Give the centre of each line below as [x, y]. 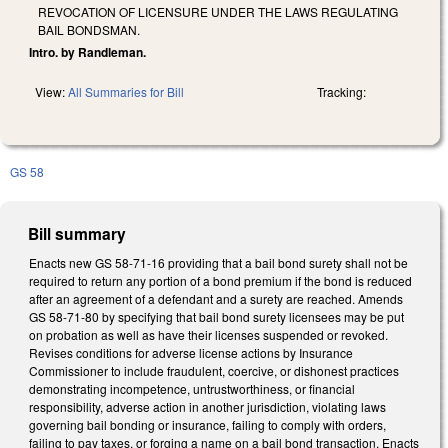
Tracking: [341, 91]
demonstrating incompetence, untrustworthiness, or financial [192, 388]
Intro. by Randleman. [87, 51]
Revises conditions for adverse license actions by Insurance [191, 352]
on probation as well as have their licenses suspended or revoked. [208, 334]
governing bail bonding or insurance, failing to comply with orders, [207, 424]
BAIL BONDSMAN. [89, 29]
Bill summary [77, 233]
